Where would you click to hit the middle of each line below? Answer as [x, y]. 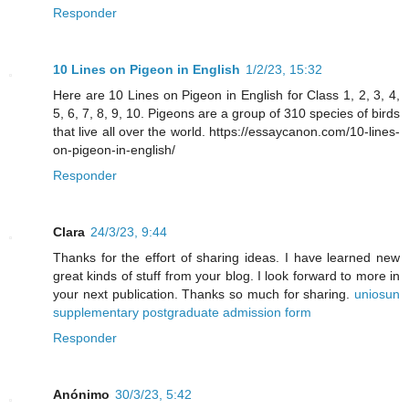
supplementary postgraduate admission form [182, 313]
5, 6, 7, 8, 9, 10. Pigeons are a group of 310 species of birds [226, 114]
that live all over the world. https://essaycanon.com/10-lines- [226, 132]
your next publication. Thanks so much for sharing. [202, 294]
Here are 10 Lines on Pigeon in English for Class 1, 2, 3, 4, [226, 95]
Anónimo [81, 395]
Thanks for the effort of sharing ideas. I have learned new [226, 258]
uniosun [375, 294]
